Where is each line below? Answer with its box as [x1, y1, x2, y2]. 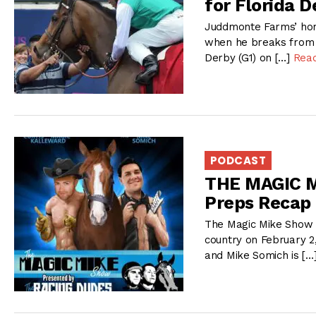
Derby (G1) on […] [205, 51, 293, 65]
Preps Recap [205, 193, 311, 213]
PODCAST [210, 152, 267, 168]
